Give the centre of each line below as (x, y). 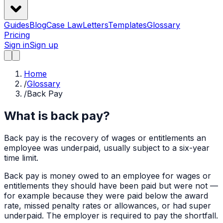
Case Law (64, 25)
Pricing (17, 35)
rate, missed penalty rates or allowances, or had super (108, 206)
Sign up (44, 45)
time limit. (21, 158)
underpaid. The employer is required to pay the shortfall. (111, 216)
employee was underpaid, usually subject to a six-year (107, 148)
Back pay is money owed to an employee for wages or (108, 176)
